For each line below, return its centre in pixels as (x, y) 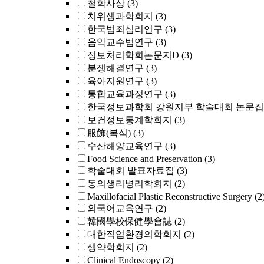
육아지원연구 (115, 81)
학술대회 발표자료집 (131, 171)
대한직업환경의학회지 (134, 234)
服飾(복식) (109, 133)
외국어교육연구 (120, 208)
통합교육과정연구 (125, 94)
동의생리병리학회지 (130, 184)
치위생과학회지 (120, 16)
